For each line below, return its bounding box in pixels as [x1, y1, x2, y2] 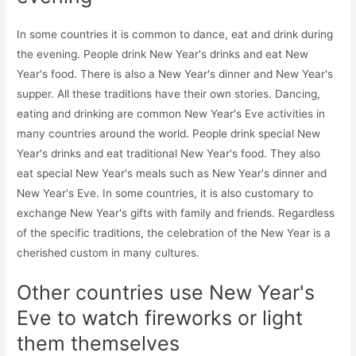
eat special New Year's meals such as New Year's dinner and [17, 166, 327, 180]
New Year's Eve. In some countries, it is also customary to [17, 186, 314, 199]
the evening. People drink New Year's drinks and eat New [17, 47, 309, 60]
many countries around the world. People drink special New [17, 126, 321, 140]
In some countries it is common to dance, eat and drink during [17, 27, 334, 41]
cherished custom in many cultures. [17, 246, 200, 259]
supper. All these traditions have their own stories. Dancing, [17, 87, 321, 100]
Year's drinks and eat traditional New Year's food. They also [17, 146, 321, 160]
